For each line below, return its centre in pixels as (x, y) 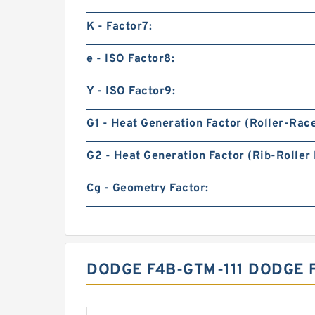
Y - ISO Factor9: (131, 91)
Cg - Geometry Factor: (148, 188)
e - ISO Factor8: (130, 59)
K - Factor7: (119, 27)
